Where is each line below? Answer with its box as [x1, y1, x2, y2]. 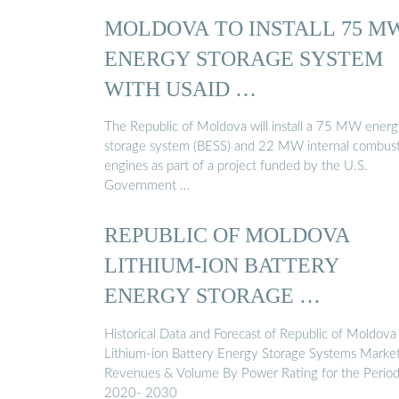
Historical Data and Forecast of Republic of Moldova [104, 327, 396, 341]
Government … [104, 179, 190, 193]
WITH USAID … [104, 76, 256, 101]
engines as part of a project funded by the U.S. [104, 159, 368, 174]
